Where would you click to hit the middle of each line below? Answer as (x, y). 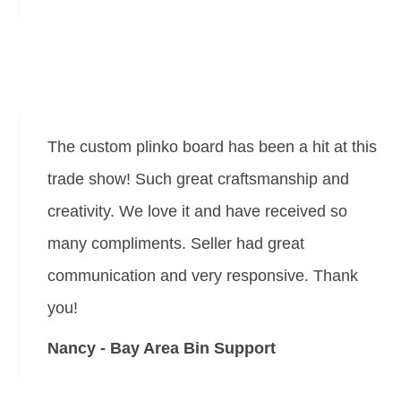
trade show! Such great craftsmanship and (198, 179)
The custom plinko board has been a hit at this (212, 147)
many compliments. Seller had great (176, 243)
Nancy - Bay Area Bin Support (162, 348)
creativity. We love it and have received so (197, 211)
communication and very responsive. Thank (203, 276)
